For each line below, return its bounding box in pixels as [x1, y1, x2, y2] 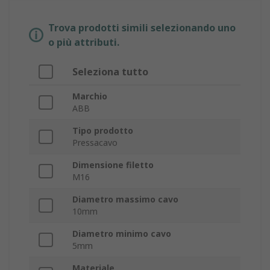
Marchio [72, 90, 107, 102]
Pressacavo [72, 137, 118, 149]
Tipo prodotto [72, 125, 133, 137]
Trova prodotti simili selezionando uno [48, 21, 236, 35]
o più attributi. [48, 36, 119, 49]
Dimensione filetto [72, 159, 154, 171]
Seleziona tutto [72, 65, 148, 79]
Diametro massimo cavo [72, 193, 178, 206]
